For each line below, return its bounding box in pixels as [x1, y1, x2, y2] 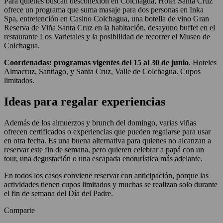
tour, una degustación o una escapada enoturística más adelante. [4, 154, 203, 163]
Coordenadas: [4, 58, 52, 67]
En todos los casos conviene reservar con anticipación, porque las [4, 171, 209, 180]
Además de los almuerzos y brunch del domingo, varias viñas [4, 118, 196, 127]
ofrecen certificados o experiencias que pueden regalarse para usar [4, 127, 211, 136]
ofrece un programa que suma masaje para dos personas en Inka [4, 5, 204, 14]
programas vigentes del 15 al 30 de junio [54, 58, 189, 67]
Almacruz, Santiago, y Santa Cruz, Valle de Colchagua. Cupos [4, 67, 201, 76]
